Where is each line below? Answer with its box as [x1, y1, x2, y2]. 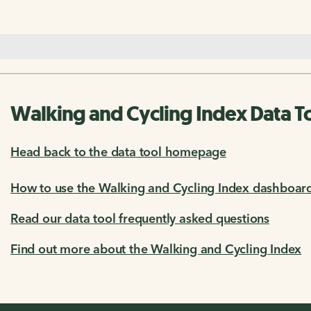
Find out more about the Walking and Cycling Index [10, 241, 302, 258]
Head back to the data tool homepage [10, 144, 226, 160]
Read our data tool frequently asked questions [10, 210, 269, 227]
